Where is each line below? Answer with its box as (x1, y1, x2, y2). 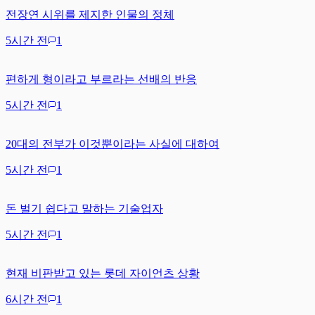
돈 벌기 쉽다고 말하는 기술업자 (6, 202, 163, 214)
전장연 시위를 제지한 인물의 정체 (6, 8, 174, 20)
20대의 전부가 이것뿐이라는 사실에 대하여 (6, 137, 219, 150)
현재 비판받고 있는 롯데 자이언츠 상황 (6, 266, 200, 279)
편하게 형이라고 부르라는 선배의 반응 (6, 72, 197, 85)
